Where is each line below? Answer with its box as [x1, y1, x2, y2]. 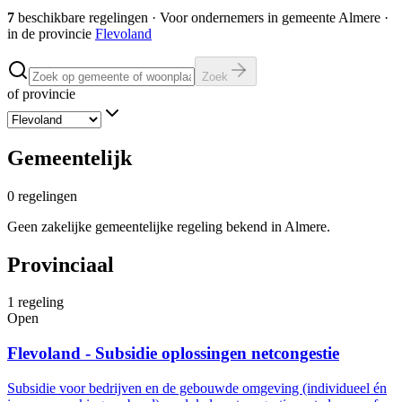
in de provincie [7, 25, 92, 41]
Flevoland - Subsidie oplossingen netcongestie [7, 344, 339, 363]
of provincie [7, 85, 75, 101]
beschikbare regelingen [18, 9, 148, 25]
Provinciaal [7, 252, 114, 276]
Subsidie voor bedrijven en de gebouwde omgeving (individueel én [7, 380, 387, 396]
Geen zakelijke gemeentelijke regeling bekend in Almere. [7, 218, 330, 234]
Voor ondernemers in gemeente [160, 9, 338, 25]
